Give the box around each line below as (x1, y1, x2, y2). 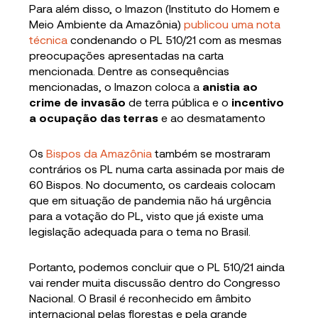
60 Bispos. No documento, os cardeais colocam (29, 177, 276, 191)
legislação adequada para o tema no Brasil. (29, 224, 251, 238)
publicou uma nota (181, 17, 281, 31)
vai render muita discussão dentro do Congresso (29, 275, 281, 289)
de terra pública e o (128, 95, 232, 109)
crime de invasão (29, 95, 129, 109)
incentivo (231, 95, 285, 109)
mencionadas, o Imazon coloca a (29, 79, 203, 93)
